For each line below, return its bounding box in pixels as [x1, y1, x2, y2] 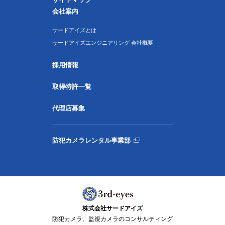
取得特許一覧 [52, 83, 91, 90]
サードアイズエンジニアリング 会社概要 [52, 40, 153, 46]
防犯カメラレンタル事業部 [52, 137, 131, 144]
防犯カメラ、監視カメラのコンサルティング [52, 215, 173, 222]
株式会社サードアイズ [82, 204, 143, 212]
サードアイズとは [52, 27, 96, 33]
